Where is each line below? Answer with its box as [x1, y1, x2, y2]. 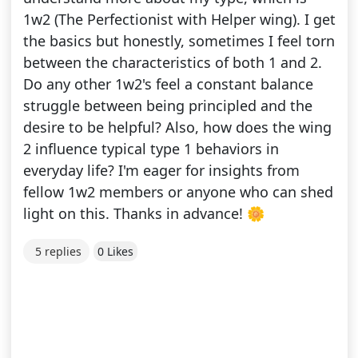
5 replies [34, 244, 82, 260]
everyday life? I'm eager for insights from [22, 161, 300, 181]
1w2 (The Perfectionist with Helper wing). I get [22, 10, 336, 30]
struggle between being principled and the [22, 96, 312, 116]
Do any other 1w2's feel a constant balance [22, 74, 313, 94]
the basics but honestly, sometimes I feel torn [22, 31, 335, 51]
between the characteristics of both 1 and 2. [22, 53, 322, 73]
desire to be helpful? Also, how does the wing [22, 117, 332, 137]
